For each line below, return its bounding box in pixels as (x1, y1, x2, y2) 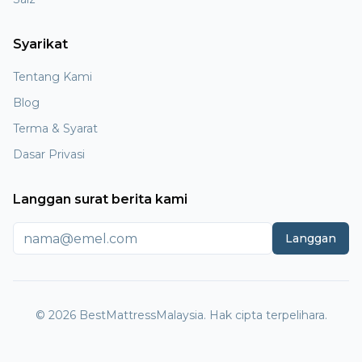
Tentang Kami (13, 69, 92, 84)
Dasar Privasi (13, 147, 85, 162)
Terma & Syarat (13, 121, 98, 136)
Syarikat (13, 36, 68, 52)
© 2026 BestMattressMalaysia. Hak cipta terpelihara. (35, 308, 327, 322)
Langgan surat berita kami (13, 192, 187, 207)
